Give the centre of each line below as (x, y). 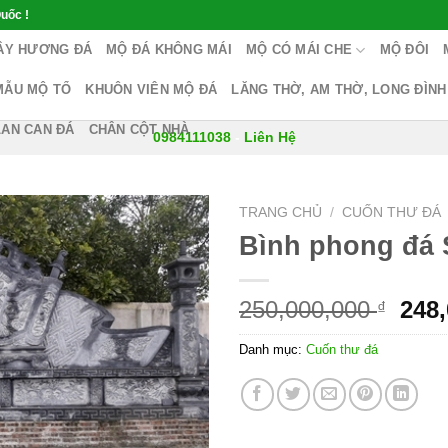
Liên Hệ (269, 137)
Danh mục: (272, 349)
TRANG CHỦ (280, 212)
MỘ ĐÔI (404, 49)
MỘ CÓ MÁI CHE (299, 49)
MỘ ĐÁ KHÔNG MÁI (169, 49)
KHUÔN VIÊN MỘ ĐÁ (151, 89)
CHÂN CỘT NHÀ (139, 129)
